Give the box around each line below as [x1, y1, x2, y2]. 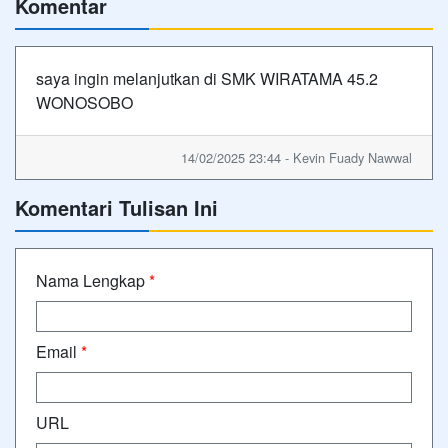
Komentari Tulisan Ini [15, 192, 218, 222]
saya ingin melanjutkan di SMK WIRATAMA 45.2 [36, 66, 378, 90]
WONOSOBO [36, 90, 133, 114]
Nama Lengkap [36, 268, 149, 292]
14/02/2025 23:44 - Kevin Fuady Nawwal [181, 147, 412, 167]
